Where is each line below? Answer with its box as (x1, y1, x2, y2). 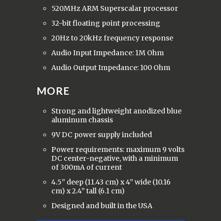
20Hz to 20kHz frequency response (51, 33, 173, 42)
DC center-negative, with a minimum (51, 153, 178, 163)
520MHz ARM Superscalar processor (51, 3, 178, 13)
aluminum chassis (51, 115, 113, 124)
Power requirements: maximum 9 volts (51, 145, 184, 154)
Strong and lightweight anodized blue (51, 106, 182, 115)
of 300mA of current (51, 162, 122, 172)
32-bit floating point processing (51, 18, 160, 28)
